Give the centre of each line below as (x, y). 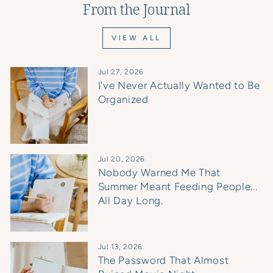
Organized (123, 99)
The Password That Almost (163, 260)
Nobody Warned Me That (159, 173)
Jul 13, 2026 (120, 246)
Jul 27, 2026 (121, 72)
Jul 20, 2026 (121, 159)
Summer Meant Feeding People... (178, 187)
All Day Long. (130, 201)
